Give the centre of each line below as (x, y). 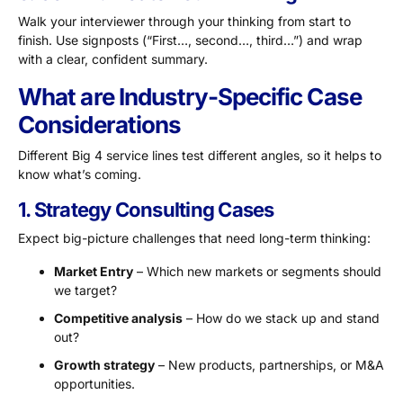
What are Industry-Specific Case (190, 96)
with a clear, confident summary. (113, 58)
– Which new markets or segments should (257, 271)
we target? (85, 290)
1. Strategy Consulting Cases (146, 209)
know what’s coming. (80, 174)
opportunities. (94, 383)
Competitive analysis (118, 318)
